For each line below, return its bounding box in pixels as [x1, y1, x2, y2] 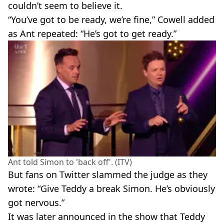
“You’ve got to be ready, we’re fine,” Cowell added [8, 13, 214, 25]
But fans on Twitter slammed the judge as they [8, 168, 207, 180]
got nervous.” [8, 196, 64, 208]
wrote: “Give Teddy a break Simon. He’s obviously [8, 182, 215, 194]
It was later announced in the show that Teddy [8, 210, 205, 222]
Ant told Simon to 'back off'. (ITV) [8, 156, 132, 167]
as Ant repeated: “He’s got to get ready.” [8, 27, 176, 39]
